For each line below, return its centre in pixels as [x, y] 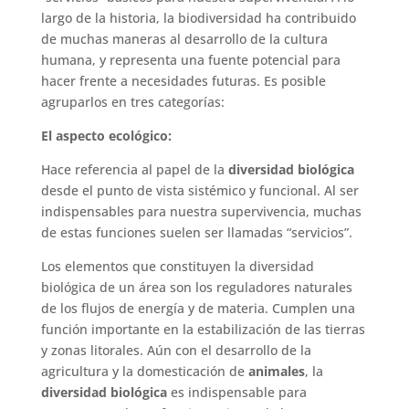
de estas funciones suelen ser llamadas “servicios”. [196, 232]
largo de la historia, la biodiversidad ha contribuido [198, 17]
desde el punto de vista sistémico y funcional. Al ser [199, 190]
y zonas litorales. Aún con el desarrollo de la [176, 350]
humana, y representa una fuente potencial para [190, 59]
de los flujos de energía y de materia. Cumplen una [198, 308]
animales [276, 371]
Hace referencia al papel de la [132, 169]
